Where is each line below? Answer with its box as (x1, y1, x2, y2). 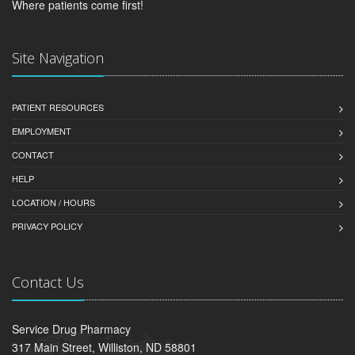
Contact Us (12, 273, 84, 292)
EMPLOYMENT (12, 124, 71, 138)
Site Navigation (12, 48, 104, 68)
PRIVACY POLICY (12, 219, 82, 233)
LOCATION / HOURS (12, 196, 95, 209)
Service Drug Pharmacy (12, 321, 131, 338)
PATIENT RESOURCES (12, 101, 104, 114)
